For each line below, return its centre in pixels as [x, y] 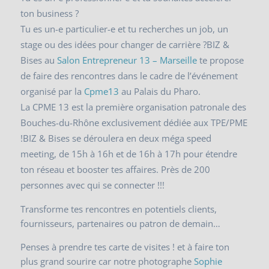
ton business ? [50, 13]
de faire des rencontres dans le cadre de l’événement [129, 75]
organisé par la [53, 91]
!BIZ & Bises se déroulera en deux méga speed [116, 138]
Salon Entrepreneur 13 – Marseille [127, 60]
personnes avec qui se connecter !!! [93, 185]
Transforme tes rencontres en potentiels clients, [119, 209]
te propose [221, 60]
